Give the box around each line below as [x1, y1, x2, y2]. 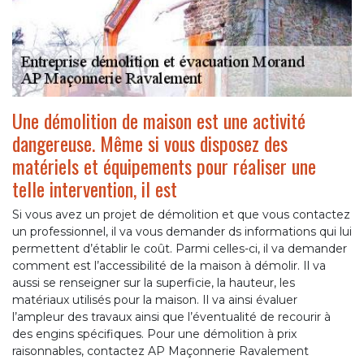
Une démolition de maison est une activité [12, 106, 305, 136]
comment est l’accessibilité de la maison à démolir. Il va [12, 258, 326, 274]
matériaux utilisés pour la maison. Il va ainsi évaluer [12, 292, 297, 308]
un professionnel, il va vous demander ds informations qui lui [12, 224, 352, 240]
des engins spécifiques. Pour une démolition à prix [12, 327, 297, 342]
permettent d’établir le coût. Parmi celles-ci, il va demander [12, 241, 347, 257]
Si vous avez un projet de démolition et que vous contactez [12, 207, 350, 223]
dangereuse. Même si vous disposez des [12, 128, 288, 158]
